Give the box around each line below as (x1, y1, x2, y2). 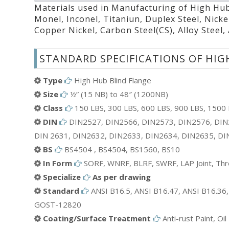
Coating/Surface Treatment (43, 213, 151, 223)
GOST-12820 (34, 199, 81, 210)
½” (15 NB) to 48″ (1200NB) (68, 88, 168, 99)
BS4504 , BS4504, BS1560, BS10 (62, 144, 180, 154)
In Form (43, 157, 72, 168)
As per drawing (93, 171, 151, 182)
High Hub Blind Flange (72, 75, 151, 85)
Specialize (43, 171, 81, 182)
